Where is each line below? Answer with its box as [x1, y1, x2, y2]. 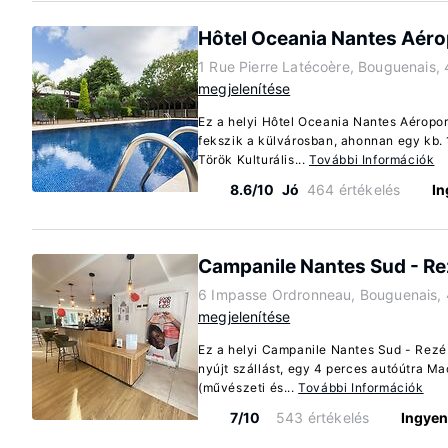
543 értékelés [276, 409, 370, 426]
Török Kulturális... [198, 152, 309, 167]
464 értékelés [307, 181, 401, 198]
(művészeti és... [198, 380, 299, 395]
